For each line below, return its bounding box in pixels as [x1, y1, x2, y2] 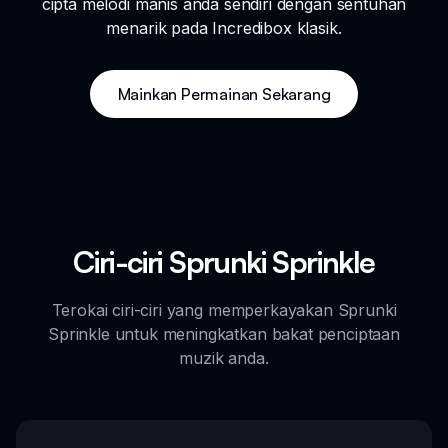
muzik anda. [179, 348, 269, 369]
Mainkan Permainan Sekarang [117, 84, 331, 105]
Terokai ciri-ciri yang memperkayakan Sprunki [51, 300, 397, 321]
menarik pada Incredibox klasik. [106, 18, 342, 39]
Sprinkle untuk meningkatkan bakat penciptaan [48, 324, 400, 345]
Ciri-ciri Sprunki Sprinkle [73, 243, 375, 281]
